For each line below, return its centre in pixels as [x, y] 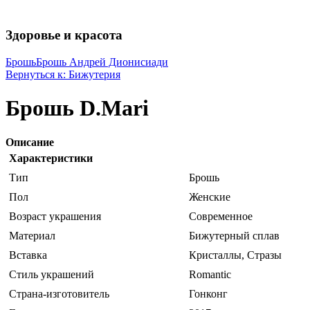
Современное [221, 216]
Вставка [28, 255]
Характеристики [51, 158]
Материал [32, 235]
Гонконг [208, 293]
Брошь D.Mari [77, 108]
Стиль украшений [52, 274]
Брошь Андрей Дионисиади [102, 62]
